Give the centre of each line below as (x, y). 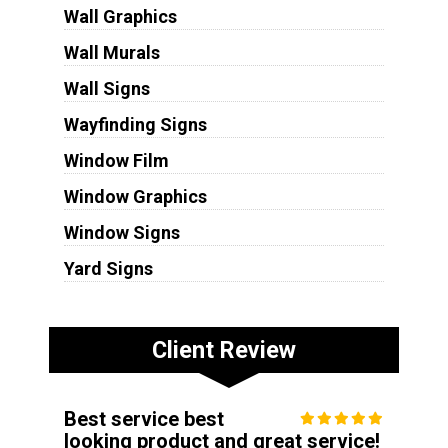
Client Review (223, 350)
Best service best (143, 419)
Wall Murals (111, 53)
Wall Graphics (120, 17)
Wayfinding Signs (135, 125)
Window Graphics (135, 197)
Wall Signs (106, 89)
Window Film (116, 161)
